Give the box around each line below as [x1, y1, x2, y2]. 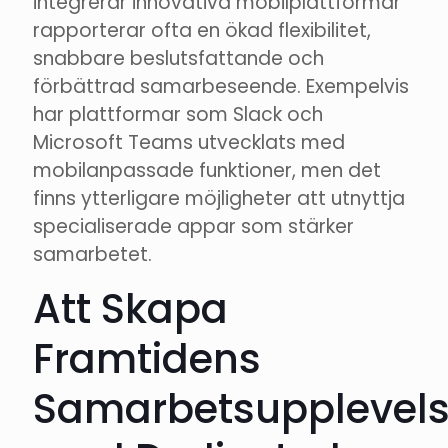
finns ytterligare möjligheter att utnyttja [33, 185, 405, 213]
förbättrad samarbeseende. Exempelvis [33, 73, 409, 101]
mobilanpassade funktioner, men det [33, 157, 381, 185]
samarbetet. [33, 241, 152, 269]
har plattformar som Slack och [33, 101, 323, 129]
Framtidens [33, 331, 261, 388]
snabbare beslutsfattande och [33, 45, 324, 73]
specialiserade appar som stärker [33, 213, 354, 241]
